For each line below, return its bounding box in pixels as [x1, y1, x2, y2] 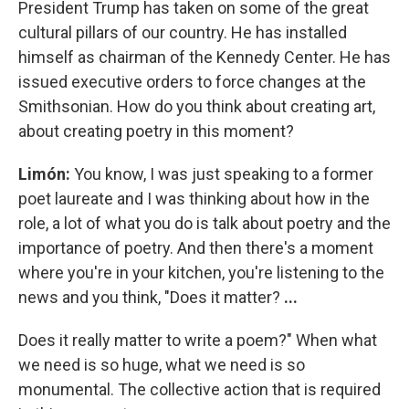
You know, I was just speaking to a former [74, 164, 373, 184]
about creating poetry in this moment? [18, 121, 294, 141]
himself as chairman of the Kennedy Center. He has [18, 47, 391, 67]
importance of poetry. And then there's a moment [18, 238, 373, 257]
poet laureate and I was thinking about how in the [18, 189, 370, 208]
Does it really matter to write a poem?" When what [18, 330, 377, 350]
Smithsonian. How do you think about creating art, [18, 97, 375, 116]
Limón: [18, 164, 74, 184]
